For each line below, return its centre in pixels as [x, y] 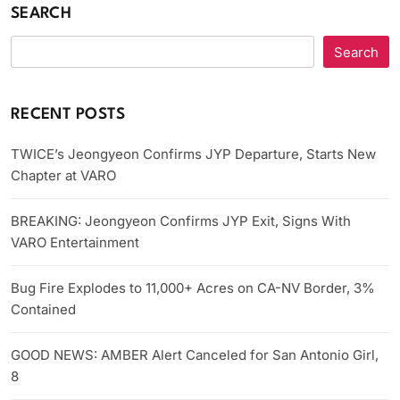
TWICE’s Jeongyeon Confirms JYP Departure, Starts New [193, 154]
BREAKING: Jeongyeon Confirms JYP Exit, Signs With [181, 221]
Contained [43, 310]
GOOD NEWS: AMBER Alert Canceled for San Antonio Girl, [195, 355]
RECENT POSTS [68, 115]
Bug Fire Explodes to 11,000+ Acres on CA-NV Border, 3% [193, 288]
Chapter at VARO [63, 176]
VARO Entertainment [75, 243]
